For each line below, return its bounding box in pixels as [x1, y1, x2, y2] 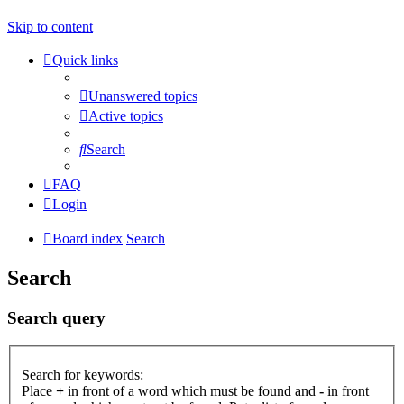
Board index [52, 231, 123, 247]
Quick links [52, 52, 118, 69]
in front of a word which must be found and [64, 382, 319, 399]
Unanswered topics [88, 88, 197, 105]
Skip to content [7, 19, 93, 35]
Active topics [88, 108, 163, 124]
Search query [7, 308, 106, 328]
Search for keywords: [22, 366, 143, 382]
